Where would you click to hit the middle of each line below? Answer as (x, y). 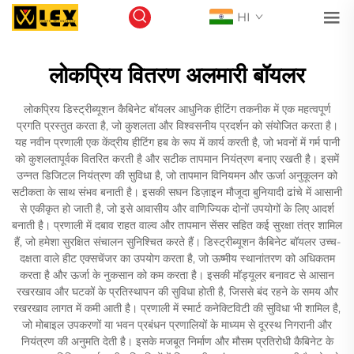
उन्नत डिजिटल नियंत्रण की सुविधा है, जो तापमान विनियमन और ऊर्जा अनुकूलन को (177, 175)
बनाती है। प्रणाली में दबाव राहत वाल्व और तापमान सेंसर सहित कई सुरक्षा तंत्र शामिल (177, 225)
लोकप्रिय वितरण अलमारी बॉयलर (177, 75)
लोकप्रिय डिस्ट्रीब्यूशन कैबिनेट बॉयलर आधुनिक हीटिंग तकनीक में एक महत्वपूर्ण (177, 109)
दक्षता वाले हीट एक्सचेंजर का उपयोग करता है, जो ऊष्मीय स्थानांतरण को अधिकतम (177, 258)
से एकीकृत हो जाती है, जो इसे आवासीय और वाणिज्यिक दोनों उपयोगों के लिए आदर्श (177, 209)
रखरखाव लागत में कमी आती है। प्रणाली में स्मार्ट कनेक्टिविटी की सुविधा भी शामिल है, (177, 308)
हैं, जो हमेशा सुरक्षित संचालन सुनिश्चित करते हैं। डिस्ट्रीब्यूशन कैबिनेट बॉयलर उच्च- (177, 242)
